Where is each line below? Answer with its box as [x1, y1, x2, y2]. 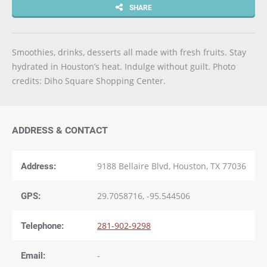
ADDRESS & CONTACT [12, 123, 108, 136]
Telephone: [21, 219, 64, 231]
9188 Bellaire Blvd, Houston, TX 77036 [97, 160, 246, 172]
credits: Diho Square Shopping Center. [12, 75, 166, 86]
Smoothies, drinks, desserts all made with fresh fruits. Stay [12, 46, 246, 58]
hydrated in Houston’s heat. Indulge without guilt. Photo [12, 61, 235, 72]
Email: [21, 249, 45, 261]
